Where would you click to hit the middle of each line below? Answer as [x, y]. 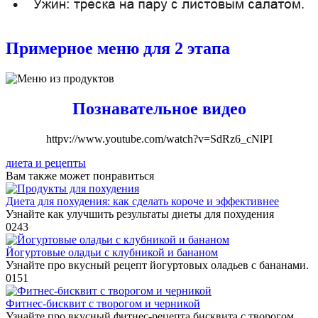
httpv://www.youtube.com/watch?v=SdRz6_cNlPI [159, 138]
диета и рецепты [46, 163]
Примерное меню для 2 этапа [118, 48]
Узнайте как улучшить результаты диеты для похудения [140, 214]
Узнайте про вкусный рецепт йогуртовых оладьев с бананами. [157, 265]
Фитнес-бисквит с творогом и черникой [103, 303]
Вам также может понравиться [80, 175]
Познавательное [135, 108]
